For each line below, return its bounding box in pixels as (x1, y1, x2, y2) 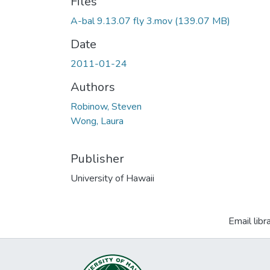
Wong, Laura (71, 115, 124, 128)
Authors (71, 79, 115, 95)
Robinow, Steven (71, 100, 142, 113)
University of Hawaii (71, 172, 154, 185)
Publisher (71, 151, 124, 167)
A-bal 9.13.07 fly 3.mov (71, 14, 172, 28)
